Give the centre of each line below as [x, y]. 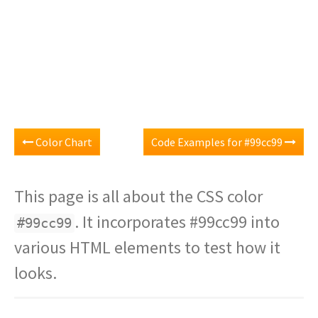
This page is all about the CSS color [138, 196]
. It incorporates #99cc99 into [177, 222]
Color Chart [63, 142]
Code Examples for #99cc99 [218, 142]
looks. [35, 273]
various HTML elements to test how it [147, 247]
